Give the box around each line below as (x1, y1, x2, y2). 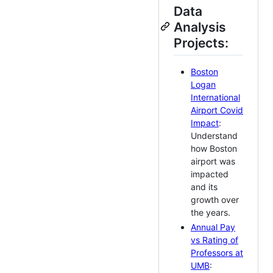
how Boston (191, 143, 237, 154)
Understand (191, 130, 238, 141)
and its (191, 181, 218, 192)
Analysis (174, 19, 226, 35)
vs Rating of (191, 235, 238, 246)
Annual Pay (191, 222, 235, 233)
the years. (191, 207, 230, 218)
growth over (191, 194, 239, 205)
